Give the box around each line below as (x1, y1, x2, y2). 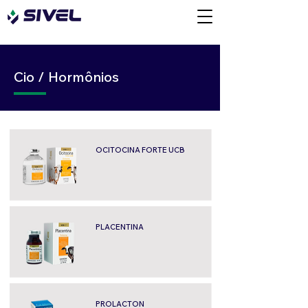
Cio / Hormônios (14, 68, 119, 85)
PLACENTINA (95, 222, 144, 232)
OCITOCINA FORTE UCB (95, 145, 185, 155)
